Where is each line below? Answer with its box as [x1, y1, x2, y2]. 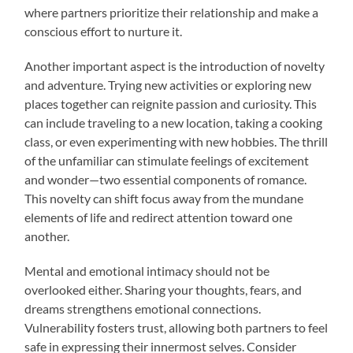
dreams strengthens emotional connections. [24, 300, 262, 316]
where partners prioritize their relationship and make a [24, 4, 319, 20]
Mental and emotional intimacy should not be [24, 262, 270, 278]
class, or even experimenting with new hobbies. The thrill [24, 133, 329, 149]
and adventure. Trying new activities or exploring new [24, 76, 312, 92]
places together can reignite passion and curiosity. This [24, 95, 318, 111]
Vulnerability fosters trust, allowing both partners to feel [24, 319, 329, 335]
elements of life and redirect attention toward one [24, 209, 293, 225]
